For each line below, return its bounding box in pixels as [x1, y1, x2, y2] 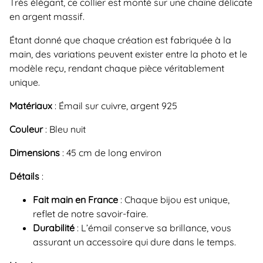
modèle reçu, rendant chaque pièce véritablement [9, 62, 224, 74]
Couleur [9, 123, 43, 135]
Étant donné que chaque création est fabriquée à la [9, 34, 231, 46]
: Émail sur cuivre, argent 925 [52, 100, 177, 112]
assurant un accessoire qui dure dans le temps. [33, 236, 236, 248]
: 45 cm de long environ [60, 147, 161, 159]
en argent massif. [9, 11, 85, 22]
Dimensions [9, 147, 60, 159]
